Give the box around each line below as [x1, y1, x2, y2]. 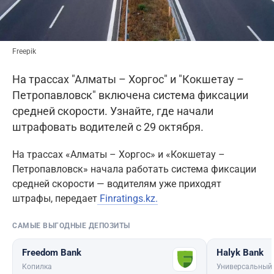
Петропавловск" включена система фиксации [12, 89, 248, 102]
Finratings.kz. [97, 193, 158, 205]
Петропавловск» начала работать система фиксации [12, 163, 256, 176]
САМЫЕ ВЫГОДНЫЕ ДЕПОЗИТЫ [12, 221, 130, 231]
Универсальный [217, 262, 273, 272]
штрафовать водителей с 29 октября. [12, 120, 204, 134]
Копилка [22, 262, 52, 272]
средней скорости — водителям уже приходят [12, 178, 221, 190]
